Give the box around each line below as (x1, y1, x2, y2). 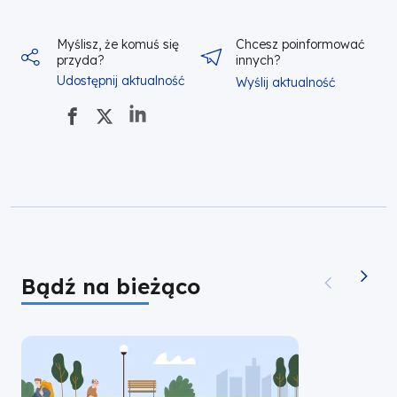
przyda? (57, 52, 105, 69)
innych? (235, 52, 281, 69)
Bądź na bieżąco (21, 273, 200, 300)
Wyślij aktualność (235, 74, 335, 91)
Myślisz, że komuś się (57, 36, 179, 53)
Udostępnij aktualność (57, 73, 184, 90)
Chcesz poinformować (235, 36, 364, 53)
